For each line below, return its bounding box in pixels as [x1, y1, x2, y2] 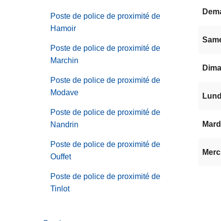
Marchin [50, 56, 78, 65]
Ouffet [50, 152, 71, 161]
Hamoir [50, 24, 76, 33]
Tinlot [50, 184, 70, 193]
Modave [50, 88, 78, 97]
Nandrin [50, 120, 78, 129]
